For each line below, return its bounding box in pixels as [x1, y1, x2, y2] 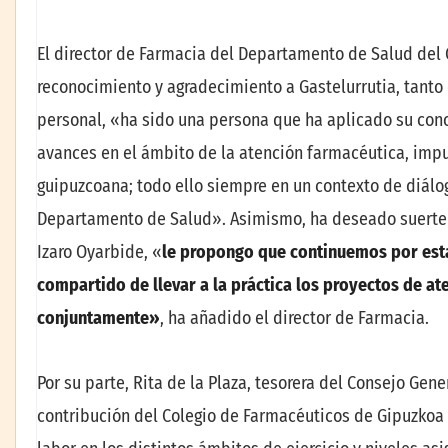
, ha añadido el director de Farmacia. [160, 307, 429, 330]
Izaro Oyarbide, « [37, 241, 162, 264]
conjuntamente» [37, 307, 160, 330]
